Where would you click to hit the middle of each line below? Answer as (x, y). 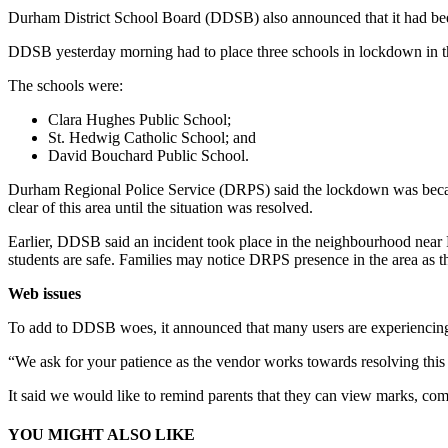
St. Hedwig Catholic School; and (152, 137)
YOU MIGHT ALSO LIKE (101, 435)
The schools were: (65, 85)
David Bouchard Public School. (148, 155)
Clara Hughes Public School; (139, 119)
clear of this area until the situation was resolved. (160, 207)
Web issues (44, 293)
